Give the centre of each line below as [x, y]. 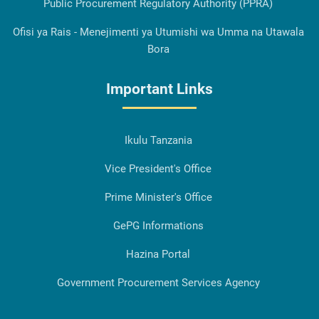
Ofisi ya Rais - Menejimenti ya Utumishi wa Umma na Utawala [158, 32]
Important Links [159, 89]
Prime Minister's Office [158, 198]
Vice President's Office [158, 169]
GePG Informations [158, 226]
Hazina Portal [158, 255]
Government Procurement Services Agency [158, 283]
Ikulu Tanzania [158, 141]
